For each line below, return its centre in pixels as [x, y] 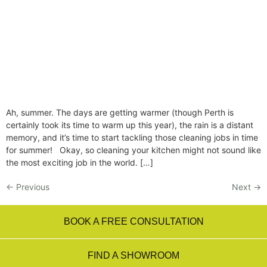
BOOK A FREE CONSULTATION [133, 222]
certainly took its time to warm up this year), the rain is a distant [130, 125]
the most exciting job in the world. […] [80, 163]
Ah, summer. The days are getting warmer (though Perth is [120, 113]
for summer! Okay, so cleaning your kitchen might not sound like [133, 150]
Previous [32, 187]
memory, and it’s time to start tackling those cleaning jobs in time [132, 138]
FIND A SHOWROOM [133, 256]
